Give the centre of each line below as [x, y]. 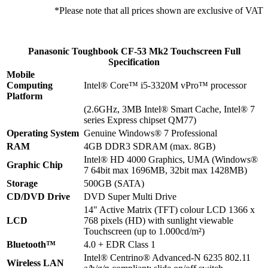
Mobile [21, 75]
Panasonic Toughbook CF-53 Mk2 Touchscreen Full [134, 51]
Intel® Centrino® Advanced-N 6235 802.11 [167, 258]
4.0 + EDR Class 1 [120, 245]
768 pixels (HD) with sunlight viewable [159, 221]
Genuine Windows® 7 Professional [150, 133]
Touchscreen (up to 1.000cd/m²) [144, 232]
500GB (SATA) [114, 184]
